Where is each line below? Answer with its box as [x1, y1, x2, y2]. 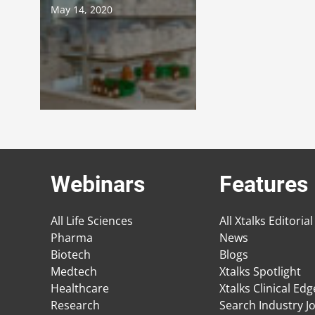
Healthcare [51, 281, 109, 297]
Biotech [51, 247, 91, 263]
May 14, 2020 [51, 2, 112, 16]
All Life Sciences [51, 213, 133, 229]
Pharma [51, 230, 93, 246]
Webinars [51, 171, 145, 198]
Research [51, 297, 100, 314]
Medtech [51, 264, 97, 280]
